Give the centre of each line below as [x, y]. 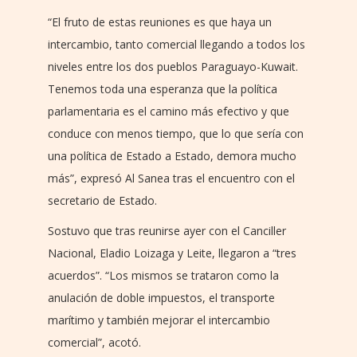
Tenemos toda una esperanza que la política [163, 89]
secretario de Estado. [102, 201]
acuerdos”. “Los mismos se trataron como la [163, 276]
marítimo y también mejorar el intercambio [159, 320]
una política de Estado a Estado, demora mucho [172, 156]
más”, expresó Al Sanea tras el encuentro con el [171, 178]
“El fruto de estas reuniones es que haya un [160, 22]
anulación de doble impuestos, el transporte [161, 298]
